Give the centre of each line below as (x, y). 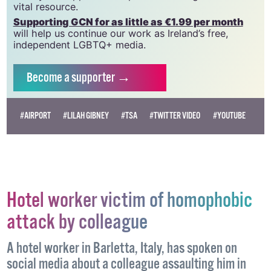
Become (45, 78)
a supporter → (98, 78)
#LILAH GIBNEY (86, 116)
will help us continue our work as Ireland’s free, (121, 33)
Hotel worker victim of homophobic (129, 201)
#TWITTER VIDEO (175, 116)
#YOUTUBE (229, 116)
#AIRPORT (35, 116)
